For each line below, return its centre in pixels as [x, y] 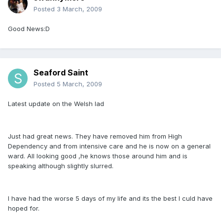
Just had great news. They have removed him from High [95, 136]
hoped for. [24, 208]
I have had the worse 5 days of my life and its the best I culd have [110, 199]
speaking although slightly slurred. [61, 166]
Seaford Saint [61, 73]
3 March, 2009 [79, 9]
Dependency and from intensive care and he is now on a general [109, 146]
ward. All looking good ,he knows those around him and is [98, 156]
